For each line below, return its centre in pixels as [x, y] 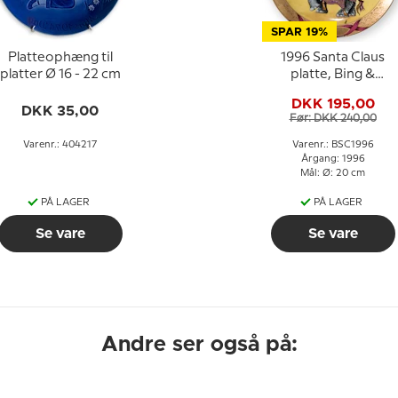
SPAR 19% [299, 32]
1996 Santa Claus [333, 58]
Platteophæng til [60, 58]
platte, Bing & [333, 75]
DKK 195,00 [333, 103]
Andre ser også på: [199, 345]
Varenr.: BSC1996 [333, 145]
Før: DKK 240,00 [333, 118]
